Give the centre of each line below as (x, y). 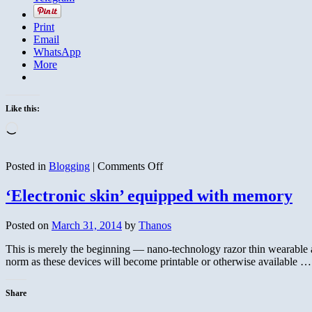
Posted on (27, 225)
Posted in (26, 166)
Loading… (41, 127)
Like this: (23, 108)
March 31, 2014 (87, 225)
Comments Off (130, 166)
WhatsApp (57, 52)
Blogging (69, 166)
